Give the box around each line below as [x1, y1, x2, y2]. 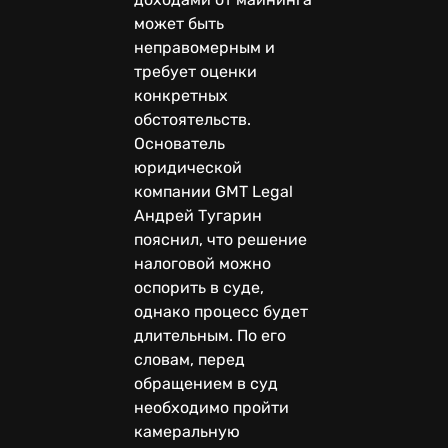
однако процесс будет [134, 302, 308, 322]
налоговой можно [134, 254, 271, 274]
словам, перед [134, 350, 245, 370]
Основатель [134, 134, 225, 154]
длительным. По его [134, 326, 286, 346]
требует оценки [134, 62, 257, 82]
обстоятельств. [134, 110, 251, 130]
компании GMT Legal [134, 182, 293, 202]
